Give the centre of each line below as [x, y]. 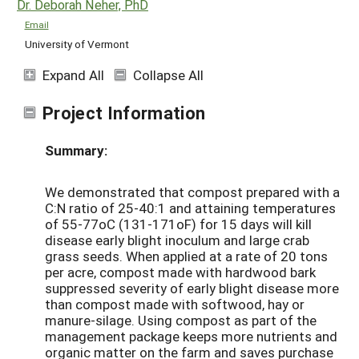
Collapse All [168, 75]
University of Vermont [77, 44]
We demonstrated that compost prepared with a [192, 192]
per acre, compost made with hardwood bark [180, 272]
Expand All [73, 75]
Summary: [76, 151]
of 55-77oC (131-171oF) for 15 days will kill [178, 224]
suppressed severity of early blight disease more [192, 288]
